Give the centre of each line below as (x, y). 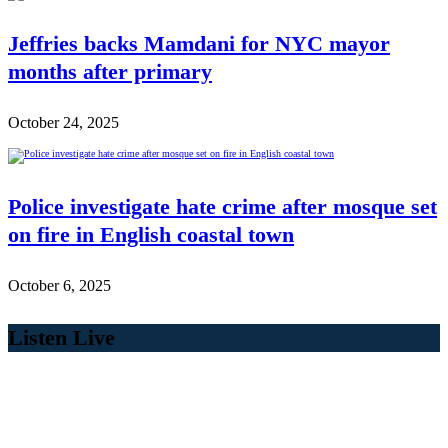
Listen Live (61, 337)
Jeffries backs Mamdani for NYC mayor (199, 43)
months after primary (110, 71)
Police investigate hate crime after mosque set (222, 206)
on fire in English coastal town (151, 234)
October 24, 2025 (63, 122)
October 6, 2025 (59, 285)
